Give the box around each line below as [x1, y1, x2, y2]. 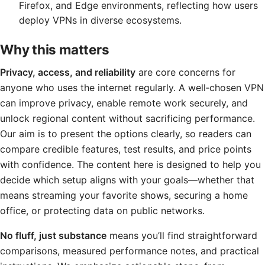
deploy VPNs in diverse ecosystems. [19, 14, 182, 26]
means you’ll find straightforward [106, 230, 257, 241]
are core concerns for [135, 66, 235, 78]
